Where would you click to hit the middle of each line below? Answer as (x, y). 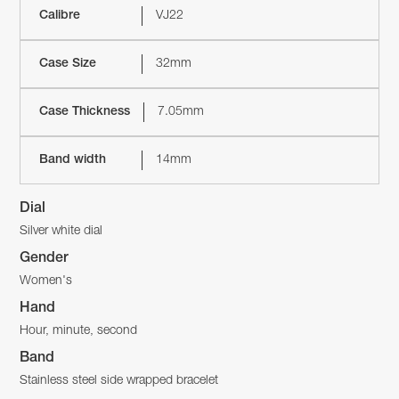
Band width (72, 161)
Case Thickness (84, 113)
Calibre (59, 16)
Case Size (67, 65)
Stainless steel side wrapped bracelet (119, 382)
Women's (46, 282)
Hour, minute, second (79, 332)
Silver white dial (61, 232)
